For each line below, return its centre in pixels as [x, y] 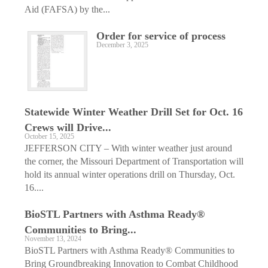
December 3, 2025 [122, 45]
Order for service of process [161, 36]
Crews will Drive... [68, 127]
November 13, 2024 [53, 239]
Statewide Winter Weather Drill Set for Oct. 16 [134, 112]
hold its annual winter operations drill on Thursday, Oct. [130, 174]
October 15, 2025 [49, 136]
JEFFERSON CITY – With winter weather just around [128, 148]
